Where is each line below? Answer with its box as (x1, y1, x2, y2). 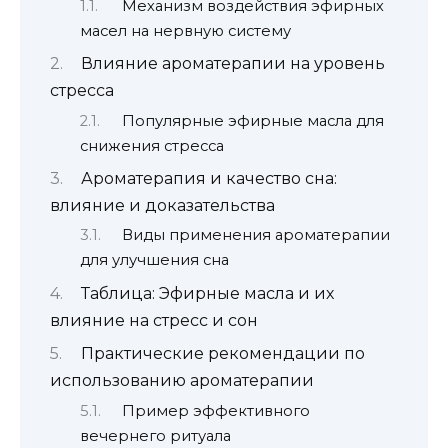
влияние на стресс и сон (50, 310, 258, 330)
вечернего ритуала (80, 426, 231, 445)
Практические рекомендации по (80, 344, 365, 364)
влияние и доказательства (50, 195, 275, 215)
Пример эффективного (121, 401, 310, 420)
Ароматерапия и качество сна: (80, 168, 337, 188)
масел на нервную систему (80, 21, 291, 40)
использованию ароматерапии (50, 371, 314, 391)
